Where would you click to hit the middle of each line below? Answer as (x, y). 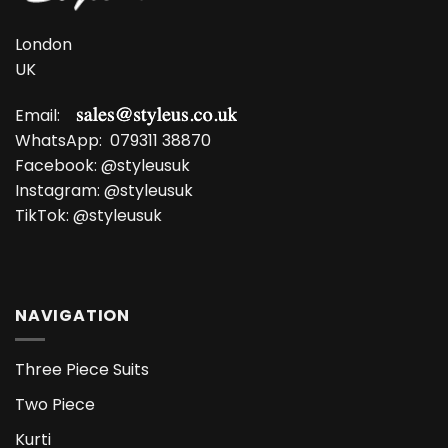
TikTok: (44, 216)
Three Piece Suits (82, 370)
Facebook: (58, 166)
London (43, 45)
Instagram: (59, 191)
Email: (45, 116)
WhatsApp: (62, 141)
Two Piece (55, 404)
